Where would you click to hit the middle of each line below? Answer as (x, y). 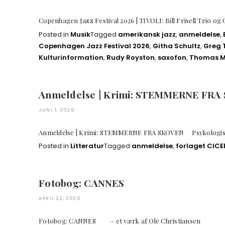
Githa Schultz (177, 46)
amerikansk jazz (147, 34)
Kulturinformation (71, 57)
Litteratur (87, 146)
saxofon (172, 57)
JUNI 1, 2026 (57, 110)
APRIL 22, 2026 (60, 199)
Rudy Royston (131, 57)
